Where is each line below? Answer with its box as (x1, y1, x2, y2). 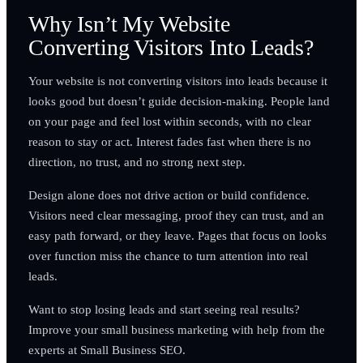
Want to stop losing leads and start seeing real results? (28, 301, 300, 316)
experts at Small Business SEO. (28, 342, 186, 357)
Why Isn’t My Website (28, 11, 231, 36)
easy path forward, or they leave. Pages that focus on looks (28, 228, 327, 242)
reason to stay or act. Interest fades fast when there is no (28, 134, 311, 148)
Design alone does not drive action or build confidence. (28, 187, 310, 202)
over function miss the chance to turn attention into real (28, 248, 308, 263)
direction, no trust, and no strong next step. (28, 154, 246, 169)
